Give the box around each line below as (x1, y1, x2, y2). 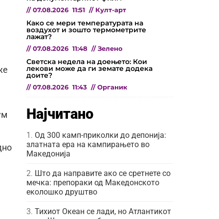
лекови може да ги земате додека (26, 64, 153, 73)
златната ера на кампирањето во (26, 139, 150, 149)
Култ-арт (95, 6, 126, 14)
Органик (97, 83, 127, 91)
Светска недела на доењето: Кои (26, 57, 147, 66)
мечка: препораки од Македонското (26, 177, 159, 187)
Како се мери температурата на (26, 18, 143, 27)
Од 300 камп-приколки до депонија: (35, 130, 166, 140)
